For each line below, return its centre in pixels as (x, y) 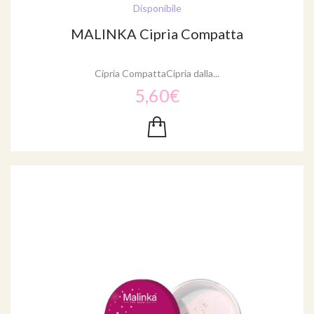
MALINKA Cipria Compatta (157, 33)
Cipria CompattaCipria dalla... (157, 73)
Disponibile (157, 8)
